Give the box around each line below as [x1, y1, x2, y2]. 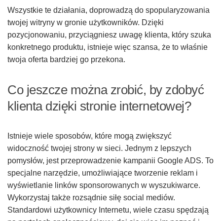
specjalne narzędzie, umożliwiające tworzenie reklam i [7, 169, 198, 178]
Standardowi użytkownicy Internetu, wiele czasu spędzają [7, 206, 209, 215]
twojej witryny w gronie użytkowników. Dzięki [7, 18, 164, 27]
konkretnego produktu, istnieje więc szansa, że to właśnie [7, 43, 208, 52]
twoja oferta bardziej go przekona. [7, 55, 125, 64]
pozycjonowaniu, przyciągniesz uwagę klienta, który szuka [7, 31, 211, 39]
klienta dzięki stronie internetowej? [7, 99, 191, 113]
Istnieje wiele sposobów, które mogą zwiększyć [7, 132, 172, 141]
